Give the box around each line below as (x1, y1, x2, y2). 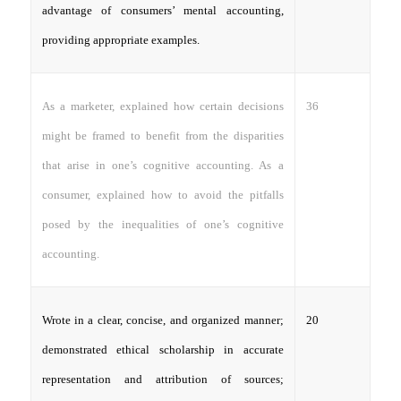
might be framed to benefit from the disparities (41, 128, 284, 142)
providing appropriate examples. (41, 32, 200, 47)
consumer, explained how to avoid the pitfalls (41, 187, 284, 201)
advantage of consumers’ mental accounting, (41, 3, 284, 17)
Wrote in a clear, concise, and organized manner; (41, 312, 284, 327)
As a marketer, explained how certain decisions (41, 98, 284, 113)
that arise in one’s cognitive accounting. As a (41, 158, 284, 172)
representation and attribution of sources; (41, 371, 284, 386)
